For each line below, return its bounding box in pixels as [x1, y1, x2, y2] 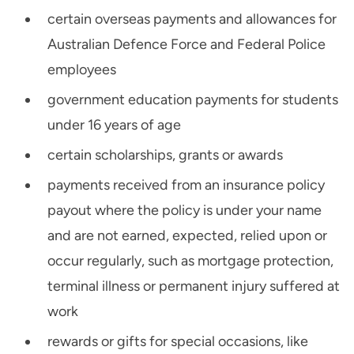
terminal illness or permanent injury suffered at [47, 277, 340, 296]
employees [47, 61, 116, 79]
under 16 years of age [47, 116, 181, 134]
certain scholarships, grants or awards [47, 146, 283, 164]
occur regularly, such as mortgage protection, [47, 252, 333, 270]
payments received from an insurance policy [47, 176, 325, 194]
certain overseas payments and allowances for [47, 10, 337, 28]
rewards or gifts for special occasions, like [47, 333, 308, 351]
